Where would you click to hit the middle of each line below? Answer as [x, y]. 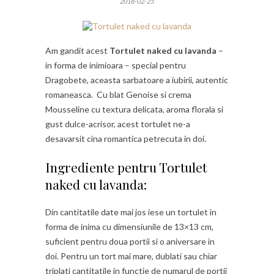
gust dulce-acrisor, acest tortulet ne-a [118, 124]
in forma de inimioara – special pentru [116, 65]
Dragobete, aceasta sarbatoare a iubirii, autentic [137, 80]
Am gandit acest [77, 50]
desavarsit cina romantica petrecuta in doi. [126, 138]
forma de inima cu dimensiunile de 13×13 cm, [129, 226]
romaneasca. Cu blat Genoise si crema [118, 94]
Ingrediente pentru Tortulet [126, 167]
